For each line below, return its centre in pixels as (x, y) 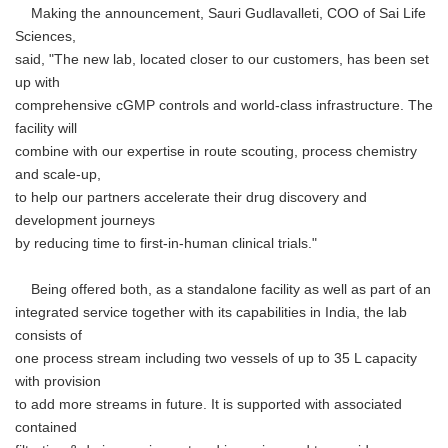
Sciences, (45, 36)
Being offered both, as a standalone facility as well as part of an (223, 289)
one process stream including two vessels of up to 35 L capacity (216, 358)
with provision (58, 381)
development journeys (85, 220)
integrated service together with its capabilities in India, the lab (211, 312)
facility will (46, 128)
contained (46, 427)
